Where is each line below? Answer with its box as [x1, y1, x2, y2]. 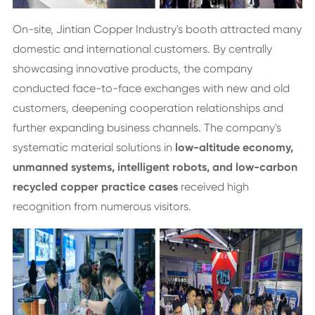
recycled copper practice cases [12, 180, 178, 193]
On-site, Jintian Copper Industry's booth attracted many [12, 22, 302, 36]
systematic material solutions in [12, 141, 175, 154]
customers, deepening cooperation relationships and [12, 101, 283, 115]
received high [177, 180, 249, 193]
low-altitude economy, [174, 141, 293, 154]
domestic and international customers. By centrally [12, 42, 272, 56]
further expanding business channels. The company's [12, 121, 281, 134]
